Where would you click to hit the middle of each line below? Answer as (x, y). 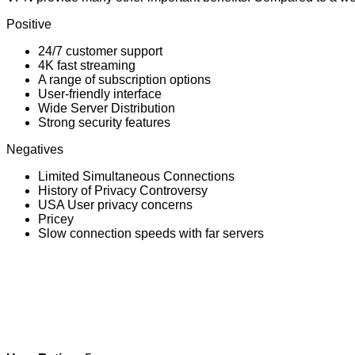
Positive (29, 24)
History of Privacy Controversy (123, 190)
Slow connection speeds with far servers (151, 233)
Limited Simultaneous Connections (136, 176)
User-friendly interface (100, 94)
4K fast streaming (87, 65)
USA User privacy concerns (115, 204)
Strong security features (104, 122)
